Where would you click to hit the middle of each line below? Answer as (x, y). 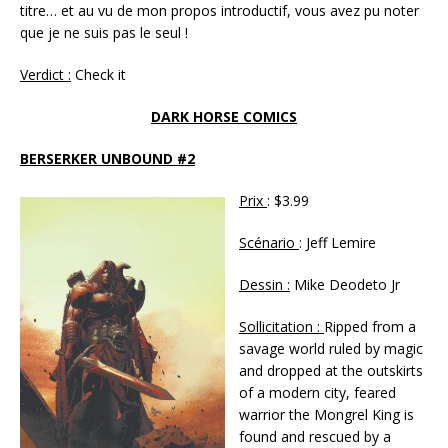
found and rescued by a (315, 436)
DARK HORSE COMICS (224, 116)
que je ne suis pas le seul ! (104, 32)
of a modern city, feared (317, 392)
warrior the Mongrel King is (326, 414)
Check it (100, 74)
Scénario (269, 242)
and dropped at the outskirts (331, 370)
